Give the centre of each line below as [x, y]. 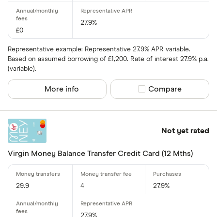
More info [62, 89]
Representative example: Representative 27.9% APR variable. [99, 49]
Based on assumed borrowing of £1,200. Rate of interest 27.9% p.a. [108, 59]
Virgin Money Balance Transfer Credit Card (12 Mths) [100, 153]
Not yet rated [185, 131]
